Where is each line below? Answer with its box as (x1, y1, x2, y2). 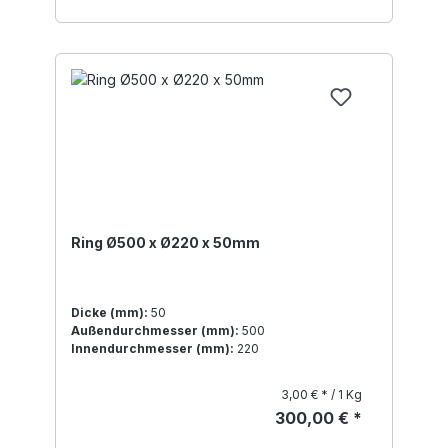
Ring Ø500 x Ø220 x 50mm (71, 234, 260, 252)
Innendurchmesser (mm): (71, 341, 234, 357)
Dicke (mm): (71, 305, 148, 321)
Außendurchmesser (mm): (71, 323, 239, 339)
